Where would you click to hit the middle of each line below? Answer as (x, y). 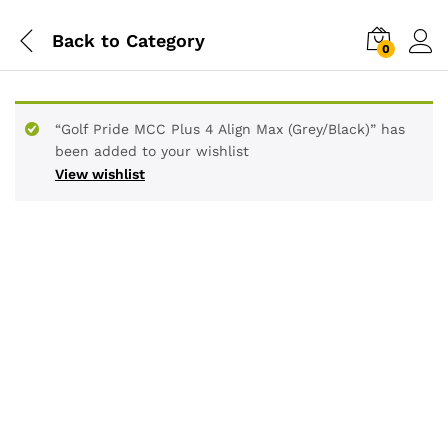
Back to (86, 40)
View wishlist (100, 174)
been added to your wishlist (152, 151)
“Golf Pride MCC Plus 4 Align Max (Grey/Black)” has (230, 129)
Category (162, 40)
